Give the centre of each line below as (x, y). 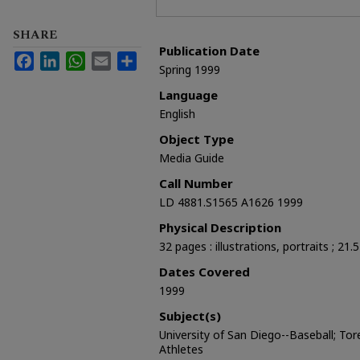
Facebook (59, 58)
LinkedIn (81, 58)
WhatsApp (111, 58)
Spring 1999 (190, 70)
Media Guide (192, 158)
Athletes (181, 350)
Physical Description (220, 228)
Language (188, 95)
